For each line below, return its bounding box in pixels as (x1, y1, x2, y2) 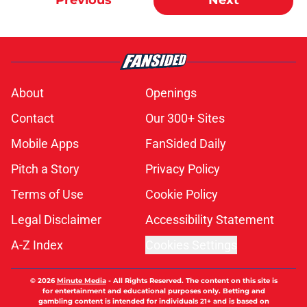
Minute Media (56, 276, 106, 286)
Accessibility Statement (145, 212, 274, 228)
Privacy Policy (145, 162, 220, 177)
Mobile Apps (11, 136, 79, 151)
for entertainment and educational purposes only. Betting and (42, 286, 265, 296)
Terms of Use (11, 187, 84, 202)
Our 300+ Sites (145, 111, 225, 126)
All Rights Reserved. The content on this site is (112, 276, 278, 286)
